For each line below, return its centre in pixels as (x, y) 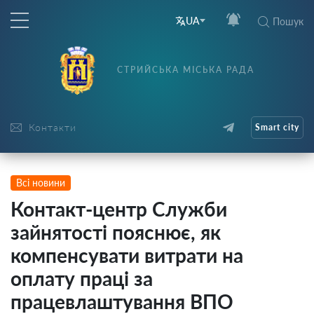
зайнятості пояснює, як (116, 232)
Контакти (53, 127)
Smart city (277, 127)
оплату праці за (82, 278)
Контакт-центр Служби (119, 209)
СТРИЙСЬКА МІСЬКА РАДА (185, 70)
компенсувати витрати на (127, 255)
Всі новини (41, 183)
